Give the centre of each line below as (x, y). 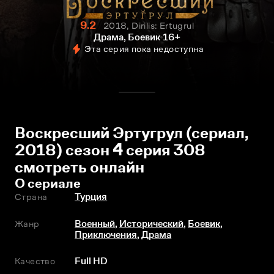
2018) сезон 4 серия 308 (110, 150)
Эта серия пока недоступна (144, 49)
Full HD (91, 261)
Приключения (106, 235)
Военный (95, 224)
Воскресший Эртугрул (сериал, (131, 133)
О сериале (48, 183)
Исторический (152, 224)
